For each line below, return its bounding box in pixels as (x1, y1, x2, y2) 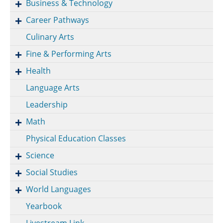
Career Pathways (26, 14, 89, 25)
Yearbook (26, 200, 62, 212)
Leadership (26, 99, 68, 110)
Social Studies (26, 166, 78, 178)
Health (26, 65, 51, 76)
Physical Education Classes (26, 132, 126, 144)
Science (26, 149, 54, 161)
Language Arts (26, 82, 80, 93)
